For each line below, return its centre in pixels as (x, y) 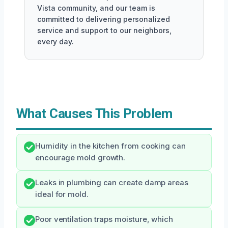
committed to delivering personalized (104, 19)
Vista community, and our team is (96, 8)
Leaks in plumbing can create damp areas (112, 183)
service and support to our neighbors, (104, 30)
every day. (55, 41)
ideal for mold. (62, 194)
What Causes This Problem (94, 113)
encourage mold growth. (80, 158)
